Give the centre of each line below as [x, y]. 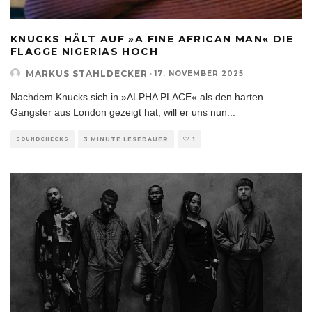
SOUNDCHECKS [42, 139]
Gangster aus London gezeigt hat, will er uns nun [119, 112]
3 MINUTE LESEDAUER [126, 139]
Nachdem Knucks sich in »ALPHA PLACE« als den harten [137, 96]
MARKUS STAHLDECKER [87, 73]
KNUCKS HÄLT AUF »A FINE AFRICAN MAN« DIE [152, 39]
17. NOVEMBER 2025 [199, 73]
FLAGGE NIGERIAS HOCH [84, 51]
